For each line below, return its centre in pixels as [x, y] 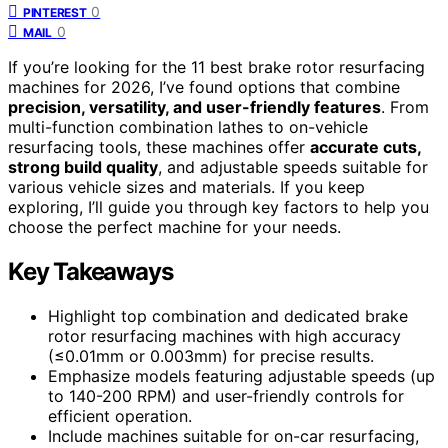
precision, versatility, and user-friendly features [194, 107]
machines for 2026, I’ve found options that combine [204, 87]
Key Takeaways [90, 272]
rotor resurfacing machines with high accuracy [224, 336]
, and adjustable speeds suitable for [293, 167]
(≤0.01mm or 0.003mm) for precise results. [211, 356]
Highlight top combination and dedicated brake [228, 316]
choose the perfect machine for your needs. [174, 227]
